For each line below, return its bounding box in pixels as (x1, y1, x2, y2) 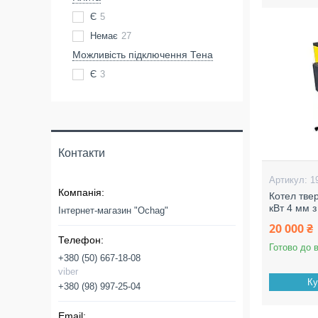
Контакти (58, 147, 105, 159)
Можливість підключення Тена (72, 49, 213, 60)
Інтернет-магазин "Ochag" (58, 205, 168, 216)
